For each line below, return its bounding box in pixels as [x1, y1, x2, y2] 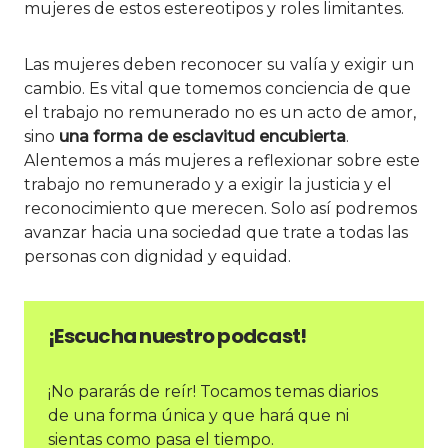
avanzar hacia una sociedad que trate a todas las [24, 223, 408, 243]
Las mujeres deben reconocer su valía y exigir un [24, 55, 414, 75]
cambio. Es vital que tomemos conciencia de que [24, 79, 411, 99]
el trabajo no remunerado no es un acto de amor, [24, 103, 416, 123]
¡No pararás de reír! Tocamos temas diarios [48, 382, 378, 402]
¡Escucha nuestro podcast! [48, 322, 307, 351]
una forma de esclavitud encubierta [59, 127, 346, 147]
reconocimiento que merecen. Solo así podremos [24, 199, 417, 219]
